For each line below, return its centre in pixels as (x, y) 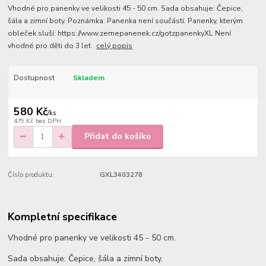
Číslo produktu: (31, 175)
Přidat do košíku (118, 137)
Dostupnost (34, 78)
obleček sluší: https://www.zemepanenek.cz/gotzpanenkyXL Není (120, 34)
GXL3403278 (121, 175)
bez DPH (48, 121)
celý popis (115, 46)
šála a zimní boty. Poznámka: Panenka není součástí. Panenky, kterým (126, 21)
